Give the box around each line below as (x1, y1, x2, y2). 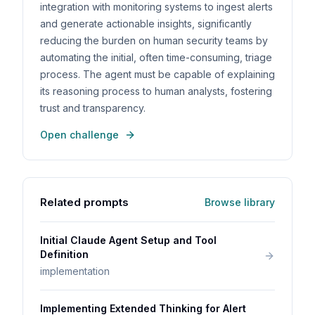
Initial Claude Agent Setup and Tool (40, 234, 217, 246)
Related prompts (40, 195, 129, 209)
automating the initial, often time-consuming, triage (40, 51, 272, 63)
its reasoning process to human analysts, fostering (40, 85, 272, 97)
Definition (40, 248, 89, 260)
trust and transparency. (40, 102, 146, 114)
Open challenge (40, 129, 119, 141)
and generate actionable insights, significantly (40, 18, 252, 30)
